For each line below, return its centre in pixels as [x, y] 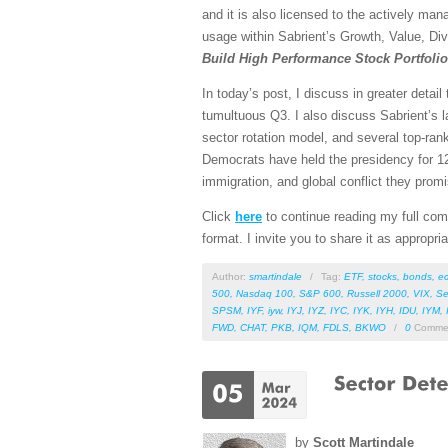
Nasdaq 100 [264, 293]
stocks [382, 276]
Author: [230, 276]
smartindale [275, 276]
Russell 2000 [377, 293]
